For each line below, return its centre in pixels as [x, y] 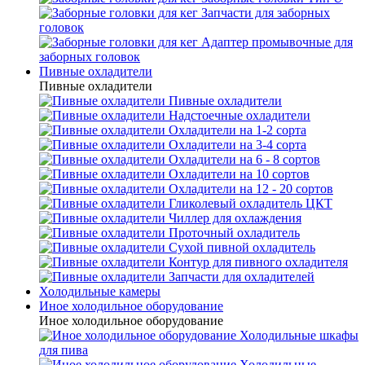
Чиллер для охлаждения [235, 218]
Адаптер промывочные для [277, 42]
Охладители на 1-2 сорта [237, 130]
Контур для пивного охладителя [258, 262]
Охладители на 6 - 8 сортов [244, 159]
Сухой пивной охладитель [242, 247]
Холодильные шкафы [299, 335]
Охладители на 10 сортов [239, 174]
